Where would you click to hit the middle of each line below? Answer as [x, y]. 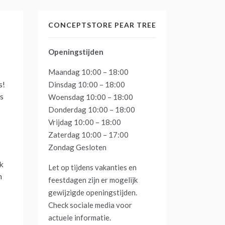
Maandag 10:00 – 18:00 [88, 72]
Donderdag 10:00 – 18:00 [92, 109]
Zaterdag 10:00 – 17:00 [88, 134]
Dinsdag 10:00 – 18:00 [87, 84]
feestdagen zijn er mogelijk [93, 180]
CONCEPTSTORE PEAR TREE [102, 25]
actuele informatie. [80, 217]
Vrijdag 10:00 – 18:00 [85, 122]
